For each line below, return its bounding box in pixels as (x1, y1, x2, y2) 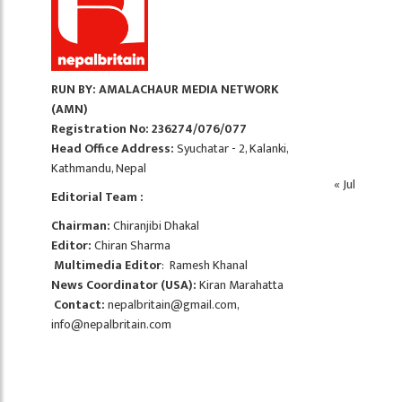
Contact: (54, 294, 105, 315)
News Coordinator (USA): (51, 275, 197, 295)
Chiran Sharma (92, 235, 170, 256)
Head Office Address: (51, 138, 174, 159)
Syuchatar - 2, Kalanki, (174, 138, 288, 159)
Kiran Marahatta (197, 275, 284, 295)
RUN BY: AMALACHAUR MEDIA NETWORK (51, 79, 279, 100)
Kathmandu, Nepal (51, 158, 146, 179)
